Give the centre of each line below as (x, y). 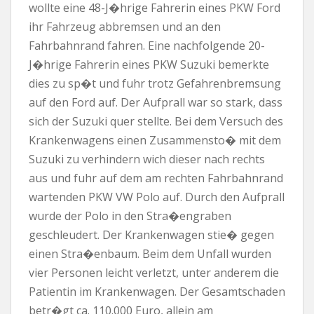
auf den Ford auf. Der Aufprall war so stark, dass (156, 102)
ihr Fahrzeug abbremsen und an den (125, 27)
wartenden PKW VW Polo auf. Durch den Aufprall (157, 197)
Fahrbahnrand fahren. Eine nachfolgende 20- (147, 46)
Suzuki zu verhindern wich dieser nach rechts (147, 159)
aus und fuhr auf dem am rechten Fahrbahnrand (156, 178)
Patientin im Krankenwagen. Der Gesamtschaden (157, 292)
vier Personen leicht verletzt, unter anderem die (154, 273)
